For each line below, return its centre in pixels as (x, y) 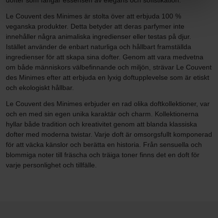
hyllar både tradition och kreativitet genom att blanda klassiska (101, 124)
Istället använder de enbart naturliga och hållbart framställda (99, 47)
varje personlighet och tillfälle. (51, 165)
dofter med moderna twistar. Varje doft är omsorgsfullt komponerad (109, 135)
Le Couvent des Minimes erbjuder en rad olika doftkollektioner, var (108, 104)
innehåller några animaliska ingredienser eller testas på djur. (99, 37)
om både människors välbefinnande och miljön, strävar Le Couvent (109, 67)
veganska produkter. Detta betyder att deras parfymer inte (95, 27)
